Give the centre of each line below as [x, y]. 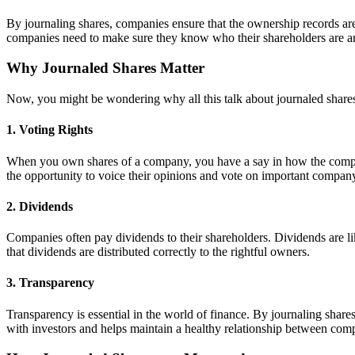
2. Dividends [40, 206]
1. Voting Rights [50, 130]
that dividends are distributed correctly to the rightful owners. [158, 252]
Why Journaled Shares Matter [105, 68]
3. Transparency [50, 283]
